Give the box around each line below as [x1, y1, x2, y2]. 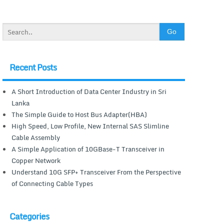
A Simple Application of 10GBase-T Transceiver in [11, 143, 164, 155]
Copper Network [11, 155, 60, 166]
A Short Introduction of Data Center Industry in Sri [11, 86, 166, 97]
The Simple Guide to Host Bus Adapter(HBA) [11, 109, 147, 120]
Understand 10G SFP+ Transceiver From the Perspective [11, 166, 181, 178]
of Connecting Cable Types [11, 178, 93, 189]
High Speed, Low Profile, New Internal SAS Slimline [11, 120, 169, 132]
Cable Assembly [11, 132, 60, 143]
